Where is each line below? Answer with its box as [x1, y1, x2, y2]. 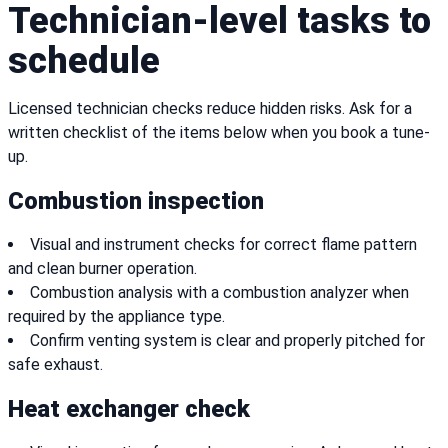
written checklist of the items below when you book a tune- [8, 123, 430, 143]
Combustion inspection [8, 187, 264, 216]
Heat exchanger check [8, 395, 250, 424]
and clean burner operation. [8, 259, 197, 279]
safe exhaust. [8, 355, 103, 375]
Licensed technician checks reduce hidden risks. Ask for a [8, 99, 412, 119]
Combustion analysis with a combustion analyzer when [30, 283, 409, 303]
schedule [8, 40, 160, 83]
